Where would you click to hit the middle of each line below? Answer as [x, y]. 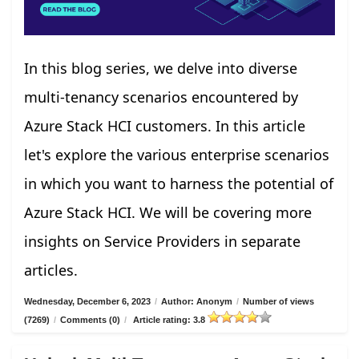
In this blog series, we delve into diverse [161, 69]
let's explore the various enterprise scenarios [177, 155]
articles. [51, 270]
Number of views [278, 302]
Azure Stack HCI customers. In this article [165, 126]
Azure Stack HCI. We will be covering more [168, 213]
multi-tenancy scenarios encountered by [161, 97]
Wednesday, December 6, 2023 [87, 302]
